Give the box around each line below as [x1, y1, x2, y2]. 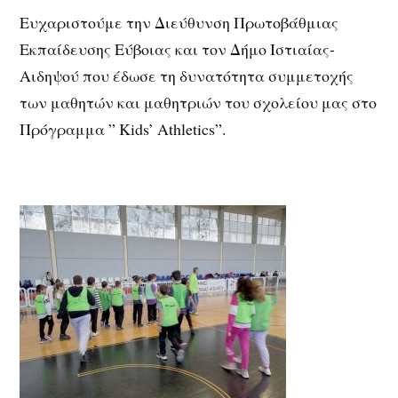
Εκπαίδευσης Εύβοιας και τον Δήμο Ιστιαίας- [20, 37, 336, 60]
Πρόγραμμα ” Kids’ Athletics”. [20, 117, 227, 139]
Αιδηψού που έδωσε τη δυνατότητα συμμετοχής [20, 64, 354, 86]
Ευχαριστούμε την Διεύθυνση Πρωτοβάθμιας [20, 11, 339, 33]
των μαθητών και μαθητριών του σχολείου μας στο [20, 91, 378, 113]
